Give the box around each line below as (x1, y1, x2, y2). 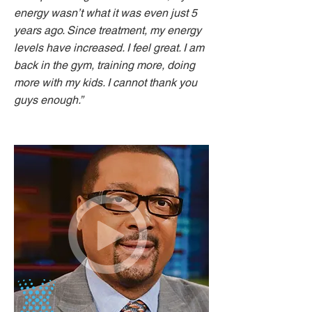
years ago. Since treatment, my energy (14, 24, 201, 37)
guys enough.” (14, 93, 83, 107)
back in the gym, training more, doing (14, 58, 195, 72)
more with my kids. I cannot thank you (14, 76, 197, 89)
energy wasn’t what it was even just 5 (14, 6, 197, 19)
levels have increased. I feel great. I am (14, 41, 204, 54)
